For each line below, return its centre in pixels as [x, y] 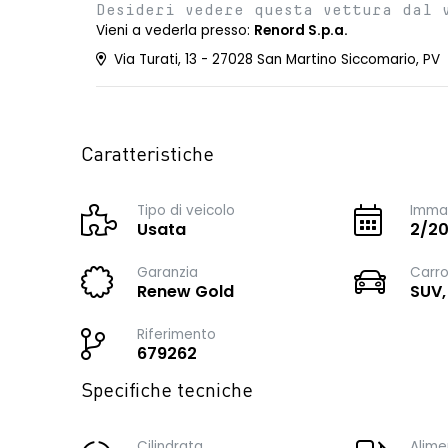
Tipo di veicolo [186, 210]
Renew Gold [185, 291]
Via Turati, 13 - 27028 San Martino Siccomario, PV [275, 59]
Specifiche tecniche [167, 392]
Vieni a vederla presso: [175, 30]
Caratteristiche [147, 156]
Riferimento [176, 334]
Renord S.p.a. [301, 30]
